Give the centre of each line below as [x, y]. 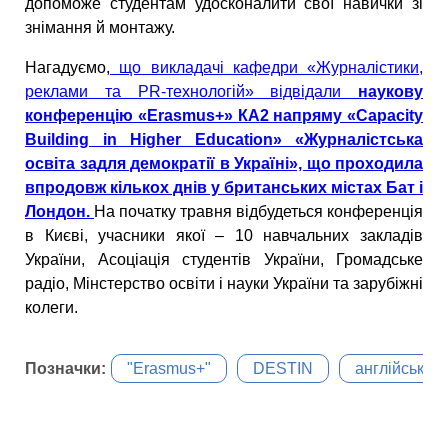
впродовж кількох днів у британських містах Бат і [224, 187]
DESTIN [283, 368]
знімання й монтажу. [100, 27]
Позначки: [65, 368]
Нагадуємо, [67, 67]
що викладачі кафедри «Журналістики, [266, 67]
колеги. [51, 307]
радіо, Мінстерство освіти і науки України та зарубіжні [224, 283]
